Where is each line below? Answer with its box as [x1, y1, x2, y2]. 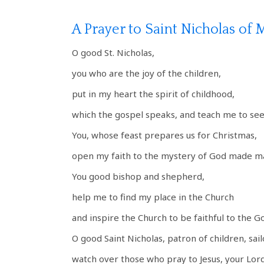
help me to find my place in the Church [72, 191, 234, 203]
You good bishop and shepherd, [72, 170, 204, 182]
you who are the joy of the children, [72, 67, 221, 79]
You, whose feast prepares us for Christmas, [72, 129, 257, 141]
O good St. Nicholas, [72, 47, 154, 58]
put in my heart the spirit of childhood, [72, 88, 235, 100]
